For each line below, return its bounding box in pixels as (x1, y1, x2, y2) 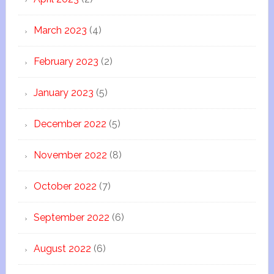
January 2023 (33, 87, 94, 98)
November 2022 (33, 149, 107, 161)
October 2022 (33, 180, 97, 192)
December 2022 (33, 118, 106, 130)
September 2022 (33, 212, 109, 223)
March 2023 (33, 24, 87, 36)
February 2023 (33, 56, 98, 67)
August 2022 (33, 243, 91, 254)
